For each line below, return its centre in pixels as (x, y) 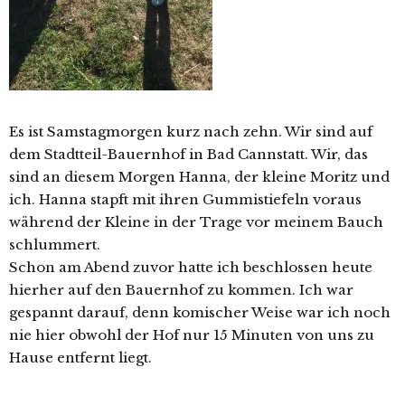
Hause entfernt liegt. (80, 358)
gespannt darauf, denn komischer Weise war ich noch (200, 313)
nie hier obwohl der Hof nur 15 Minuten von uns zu (192, 335)
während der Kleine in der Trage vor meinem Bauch (196, 222)
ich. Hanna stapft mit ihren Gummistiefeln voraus (185, 200)
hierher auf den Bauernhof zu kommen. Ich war (181, 290)
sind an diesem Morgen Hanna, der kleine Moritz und (199, 177)
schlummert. (55, 245)
